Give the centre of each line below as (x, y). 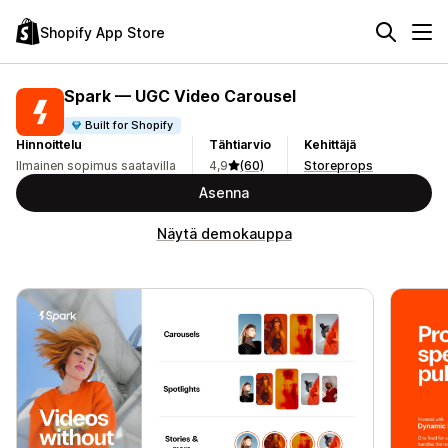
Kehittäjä (330, 144)
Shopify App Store (102, 32)
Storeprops (338, 165)
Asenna (224, 192)
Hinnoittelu (49, 144)
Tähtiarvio (240, 144)
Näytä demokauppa (224, 233)
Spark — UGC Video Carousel (180, 95)
